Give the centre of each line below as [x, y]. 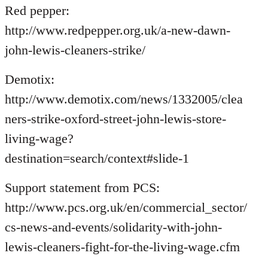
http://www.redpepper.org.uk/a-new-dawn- [118, 30]
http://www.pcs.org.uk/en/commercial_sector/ [126, 207]
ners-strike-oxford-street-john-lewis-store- [115, 118]
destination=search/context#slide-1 [97, 158]
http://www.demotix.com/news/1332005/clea [124, 99]
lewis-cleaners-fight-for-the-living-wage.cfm [122, 246]
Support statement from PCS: [82, 187]
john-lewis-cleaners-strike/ [75, 50]
